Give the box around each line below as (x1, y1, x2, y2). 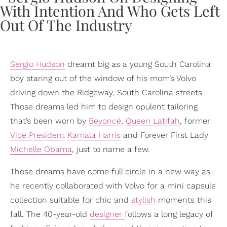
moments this (156, 195, 211, 205)
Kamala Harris (67, 130, 121, 140)
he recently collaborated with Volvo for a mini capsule (10, 180, 216, 191)
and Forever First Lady (121, 130, 208, 140)
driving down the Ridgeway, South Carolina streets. (10, 87, 204, 97)
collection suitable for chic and (10, 195, 131, 205)
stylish (131, 195, 156, 205)
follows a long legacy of (125, 209, 213, 219)
